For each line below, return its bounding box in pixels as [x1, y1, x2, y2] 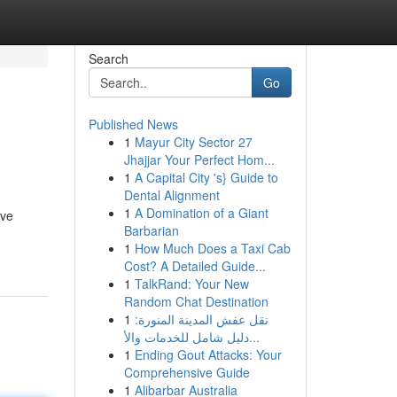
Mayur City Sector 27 [134, 133, 253, 151]
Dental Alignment [123, 186, 220, 204]
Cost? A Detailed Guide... [123, 257, 266, 275]
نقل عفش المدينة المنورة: [134, 310, 269, 328]
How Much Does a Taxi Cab [134, 239, 291, 257]
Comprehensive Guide [123, 363, 250, 381]
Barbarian [123, 222, 179, 239]
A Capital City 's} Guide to [134, 168, 278, 186]
